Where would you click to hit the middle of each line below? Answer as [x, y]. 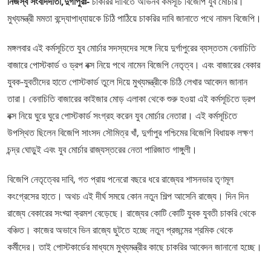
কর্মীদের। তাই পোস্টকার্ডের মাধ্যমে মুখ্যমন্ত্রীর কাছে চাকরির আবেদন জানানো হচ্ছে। [135, 247]
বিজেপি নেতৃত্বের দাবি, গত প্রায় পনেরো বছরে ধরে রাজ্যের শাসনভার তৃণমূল [120, 179]
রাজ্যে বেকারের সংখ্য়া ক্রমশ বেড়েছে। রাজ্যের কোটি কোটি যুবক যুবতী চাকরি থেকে [132, 213]
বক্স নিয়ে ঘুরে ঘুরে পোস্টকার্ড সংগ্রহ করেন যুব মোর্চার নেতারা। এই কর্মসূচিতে [122, 116]
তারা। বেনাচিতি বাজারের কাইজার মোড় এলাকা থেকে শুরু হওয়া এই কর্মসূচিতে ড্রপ [131, 99]
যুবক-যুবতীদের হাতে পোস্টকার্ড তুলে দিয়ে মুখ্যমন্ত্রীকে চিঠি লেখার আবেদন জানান [127, 82]
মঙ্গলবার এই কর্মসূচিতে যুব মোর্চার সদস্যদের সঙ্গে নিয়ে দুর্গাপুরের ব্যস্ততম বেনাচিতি [132, 48]
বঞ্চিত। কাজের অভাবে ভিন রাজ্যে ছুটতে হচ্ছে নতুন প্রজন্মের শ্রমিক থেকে [120, 230]
